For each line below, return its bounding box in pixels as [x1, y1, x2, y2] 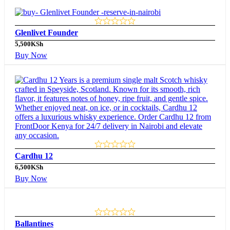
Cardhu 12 [15, 151, 53, 161]
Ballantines [15, 219, 53, 228]
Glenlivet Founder [15, 28, 78, 37]
